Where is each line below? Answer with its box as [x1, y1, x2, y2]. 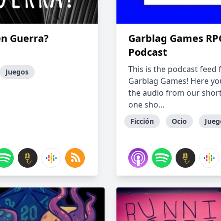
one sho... [128, 99, 164, 110]
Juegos [5, 67, 29, 76]
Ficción [130, 116, 154, 126]
